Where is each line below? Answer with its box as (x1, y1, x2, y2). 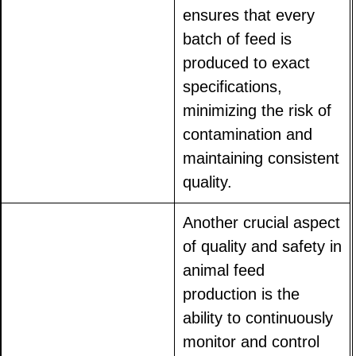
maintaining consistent (183, 149, 340, 168)
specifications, (183, 78, 283, 96)
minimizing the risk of (183, 102, 332, 120)
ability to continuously (183, 309, 334, 327)
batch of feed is (183, 30, 292, 48)
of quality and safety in (183, 238, 342, 256)
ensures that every (183, 6, 315, 25)
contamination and (183, 126, 313, 144)
